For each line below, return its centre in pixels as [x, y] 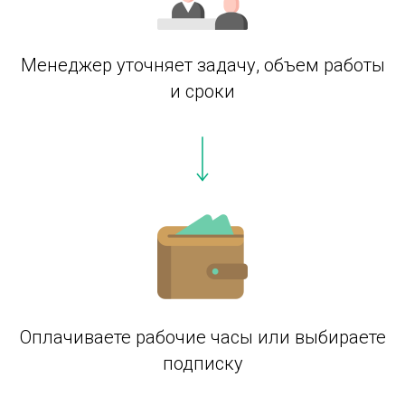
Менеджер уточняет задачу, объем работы [202, 65]
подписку [202, 363]
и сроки [202, 91]
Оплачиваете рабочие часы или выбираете [202, 337]
